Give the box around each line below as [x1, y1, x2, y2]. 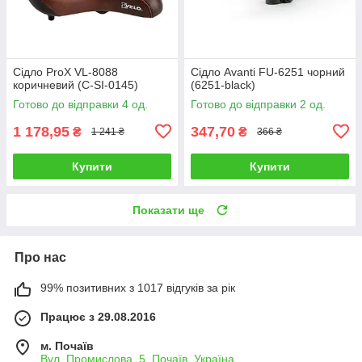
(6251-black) [191, 78, 255, 91]
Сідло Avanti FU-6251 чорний [191, 65, 345, 78]
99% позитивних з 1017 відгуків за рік [40, 280, 235, 294]
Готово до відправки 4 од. [13, 97, 148, 111]
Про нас [15, 250, 66, 264]
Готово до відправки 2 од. [191, 97, 326, 111]
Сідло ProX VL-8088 [13, 65, 118, 78]
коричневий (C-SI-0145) [13, 78, 138, 91]
